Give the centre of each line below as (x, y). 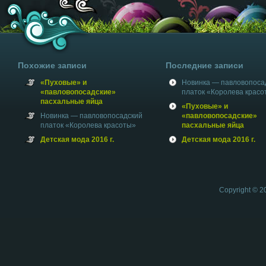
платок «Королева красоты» (88, 125)
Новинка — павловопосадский (91, 116)
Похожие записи (52, 65)
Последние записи (204, 65)
